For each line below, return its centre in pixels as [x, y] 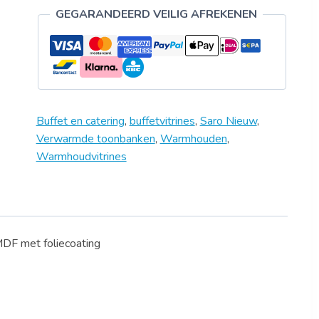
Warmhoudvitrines [81, 156]
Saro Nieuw [228, 121]
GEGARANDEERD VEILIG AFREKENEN [156, 14]
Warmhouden [193, 138]
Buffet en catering [80, 121]
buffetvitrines [162, 121]
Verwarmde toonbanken [95, 138]
